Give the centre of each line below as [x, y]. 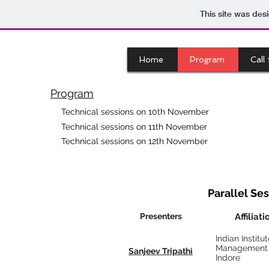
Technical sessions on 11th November [134, 127]
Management [242, 248]
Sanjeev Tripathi [161, 251]
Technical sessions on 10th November [135, 112]
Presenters [161, 216]
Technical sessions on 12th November [134, 141]
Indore [228, 258]
